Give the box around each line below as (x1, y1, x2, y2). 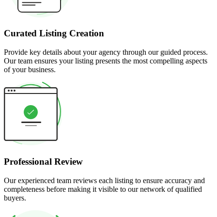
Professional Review (4, 156, 83, 167)
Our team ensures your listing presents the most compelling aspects (4, 57, 207, 65)
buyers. (4, 193, 26, 202)
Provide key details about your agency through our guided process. (4, 48, 208, 57)
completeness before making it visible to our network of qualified (4, 185, 202, 193)
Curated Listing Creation (4, 28, 104, 39)
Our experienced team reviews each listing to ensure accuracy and (4, 176, 205, 185)
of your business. (4, 65, 56, 74)
